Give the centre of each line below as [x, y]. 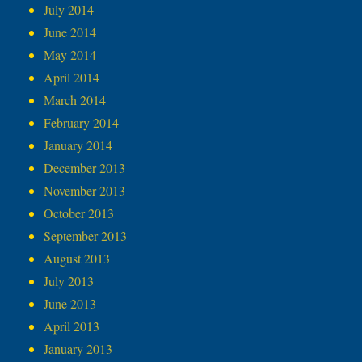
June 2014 [70, 32]
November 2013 [85, 191]
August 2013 [77, 259]
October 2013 [79, 213]
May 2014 [70, 55]
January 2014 [78, 145]
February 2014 [82, 123]
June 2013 [70, 304]
